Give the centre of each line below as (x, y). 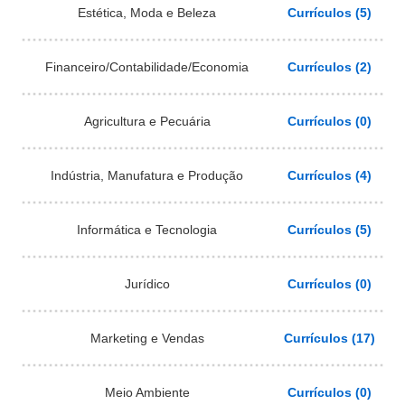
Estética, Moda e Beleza (147, 12)
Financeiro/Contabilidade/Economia (147, 66)
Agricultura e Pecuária (147, 121)
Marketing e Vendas (147, 338)
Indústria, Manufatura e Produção (147, 175)
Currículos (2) (329, 66)
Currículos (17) (329, 338)
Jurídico (147, 283)
